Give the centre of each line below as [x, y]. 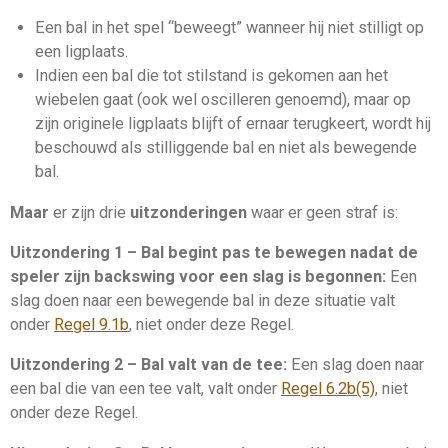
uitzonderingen [188, 212]
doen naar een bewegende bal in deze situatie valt [217, 301]
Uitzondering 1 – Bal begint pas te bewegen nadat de [214, 253]
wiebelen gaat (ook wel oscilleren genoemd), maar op [222, 100]
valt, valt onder [226, 389]
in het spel [127, 28]
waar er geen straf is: [322, 212]
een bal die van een [79, 389]
